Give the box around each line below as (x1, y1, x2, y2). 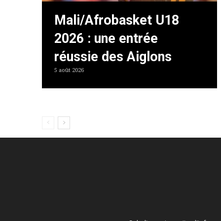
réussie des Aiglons (54, 48, 172, 65)
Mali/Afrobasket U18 (54, 12, 179, 28)
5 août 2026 (54, 67, 84, 74)
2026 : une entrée (54, 30, 158, 46)
